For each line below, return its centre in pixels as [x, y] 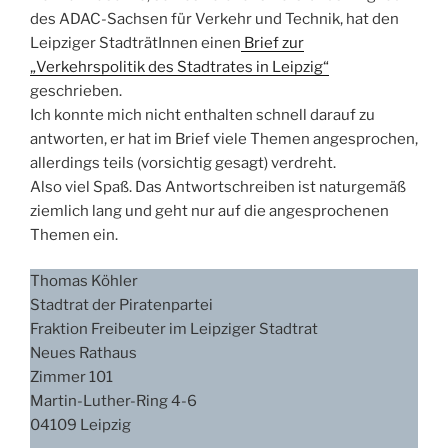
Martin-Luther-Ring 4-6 [113, 401]
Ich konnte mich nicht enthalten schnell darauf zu [202, 114]
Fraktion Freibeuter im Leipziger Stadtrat [174, 329]
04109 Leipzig [80, 425]
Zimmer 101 [71, 377]
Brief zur [272, 42]
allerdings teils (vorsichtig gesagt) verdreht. [183, 162]
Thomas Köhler [84, 281]
